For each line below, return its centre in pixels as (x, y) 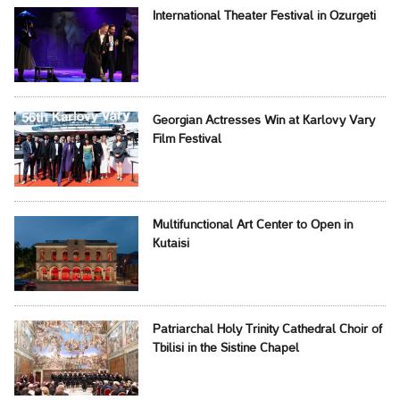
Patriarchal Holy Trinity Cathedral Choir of (267, 330)
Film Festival (187, 140)
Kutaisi (171, 245)
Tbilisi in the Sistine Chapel (225, 349)
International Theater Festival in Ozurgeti (264, 17)
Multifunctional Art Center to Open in (252, 226)
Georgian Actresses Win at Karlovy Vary (263, 121)
